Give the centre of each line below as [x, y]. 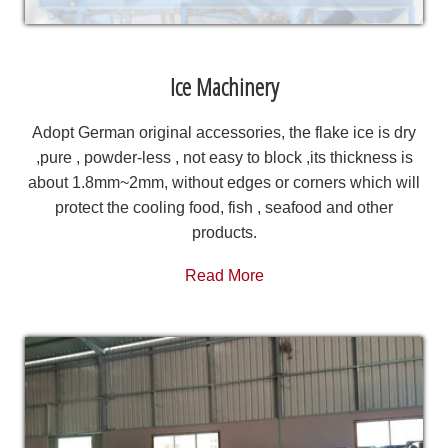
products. [224, 233]
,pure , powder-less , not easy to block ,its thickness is [224, 158]
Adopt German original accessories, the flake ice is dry [224, 133]
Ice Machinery [224, 87]
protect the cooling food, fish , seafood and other [224, 208]
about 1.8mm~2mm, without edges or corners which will [224, 183]
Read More [224, 276]
